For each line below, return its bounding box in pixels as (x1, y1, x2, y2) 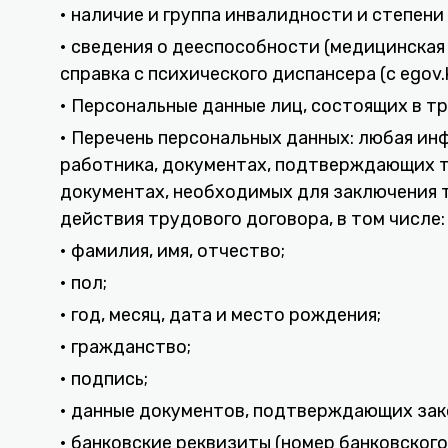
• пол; (60, 272, 107, 294)
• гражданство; (60, 336, 191, 358)
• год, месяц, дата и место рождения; (60, 304, 381, 326)
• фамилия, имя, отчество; (60, 240, 285, 262)
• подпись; (60, 368, 148, 390)
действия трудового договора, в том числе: (60, 208, 445, 230)
